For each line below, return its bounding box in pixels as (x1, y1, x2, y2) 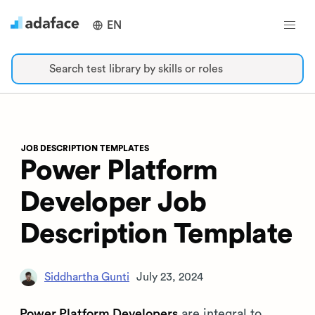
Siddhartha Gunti (44, 271, 129, 283)
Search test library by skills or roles (49, 63, 223, 75)
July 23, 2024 (136, 271, 203, 283)
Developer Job (20, 188, 207, 217)
